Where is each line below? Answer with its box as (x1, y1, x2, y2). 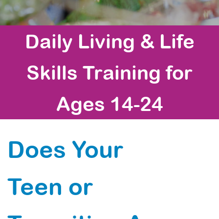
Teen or (7, 173, 93, 200)
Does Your (7, 136, 123, 163)
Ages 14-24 (56, 92, 163, 115)
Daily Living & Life (24, 30, 195, 52)
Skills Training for (26, 61, 193, 84)
